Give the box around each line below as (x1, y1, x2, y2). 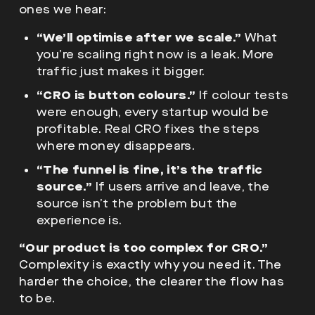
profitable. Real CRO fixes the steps (37, 121, 260, 136)
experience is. (37, 212, 122, 228)
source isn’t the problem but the (37, 195, 238, 211)
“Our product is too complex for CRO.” (19, 240, 269, 255)
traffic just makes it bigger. (37, 63, 205, 79)
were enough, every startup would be (37, 104, 269, 120)
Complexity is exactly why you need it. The (19, 257, 282, 272)
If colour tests (195, 87, 289, 103)
